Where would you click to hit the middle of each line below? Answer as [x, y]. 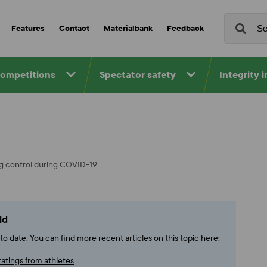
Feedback [185, 28]
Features [28, 28]
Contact [74, 28]
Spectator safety [137, 75]
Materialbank [128, 28]
